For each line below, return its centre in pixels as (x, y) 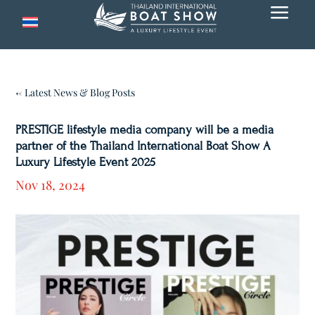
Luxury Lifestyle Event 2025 (86, 162)
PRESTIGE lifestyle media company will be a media (145, 130)
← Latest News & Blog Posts (76, 92)
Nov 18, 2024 (51, 185)
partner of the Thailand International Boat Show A (143, 146)
